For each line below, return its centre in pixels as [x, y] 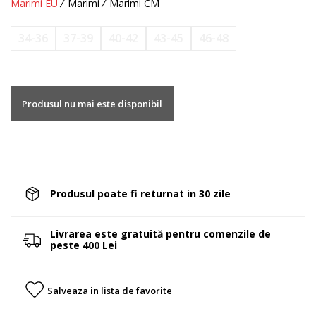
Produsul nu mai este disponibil [92, 104]
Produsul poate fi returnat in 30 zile [140, 193]
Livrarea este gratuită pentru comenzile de [160, 233]
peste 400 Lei [84, 245]
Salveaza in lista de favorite [110, 291]
